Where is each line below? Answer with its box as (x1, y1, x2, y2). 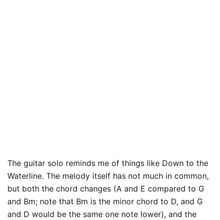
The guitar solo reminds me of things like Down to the (7, 158, 208, 168)
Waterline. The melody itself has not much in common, (7, 171, 209, 181)
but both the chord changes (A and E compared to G (7, 184, 204, 193)
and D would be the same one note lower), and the (7, 209, 196, 219)
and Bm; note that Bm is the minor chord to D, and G (7, 196, 203, 206)
